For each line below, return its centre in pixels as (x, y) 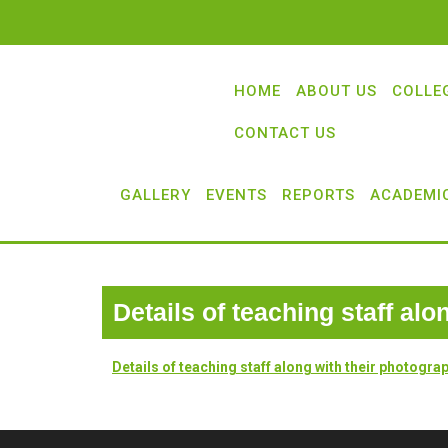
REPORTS (318, 195)
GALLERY (155, 195)
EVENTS (236, 195)
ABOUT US (336, 91)
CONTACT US (285, 133)
